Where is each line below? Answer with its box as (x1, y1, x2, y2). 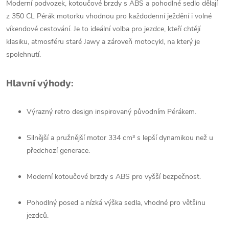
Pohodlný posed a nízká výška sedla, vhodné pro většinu (27, 198, 205, 208)
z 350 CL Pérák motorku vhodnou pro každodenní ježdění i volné (6, 11, 212, 21)
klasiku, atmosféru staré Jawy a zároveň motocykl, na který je (6, 37, 200, 47)
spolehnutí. (6, 50, 41, 59)
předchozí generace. (27, 146, 90, 155)
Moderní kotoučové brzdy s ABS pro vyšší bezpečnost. (27, 172, 201, 181)
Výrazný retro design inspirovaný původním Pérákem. (27, 107, 196, 117)
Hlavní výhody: (6, 77, 76, 88)
